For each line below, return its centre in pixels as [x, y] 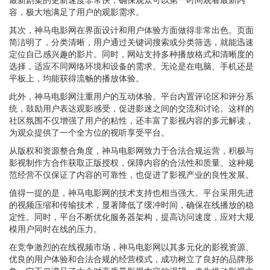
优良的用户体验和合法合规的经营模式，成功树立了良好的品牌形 [131, 259]
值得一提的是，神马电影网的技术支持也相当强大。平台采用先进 [131, 192]
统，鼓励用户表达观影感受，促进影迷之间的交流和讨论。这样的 [131, 108]
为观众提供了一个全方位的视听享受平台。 [89, 132]
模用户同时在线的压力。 [55, 228]
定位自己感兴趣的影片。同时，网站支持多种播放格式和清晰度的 [131, 54]
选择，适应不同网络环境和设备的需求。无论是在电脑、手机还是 [131, 66]
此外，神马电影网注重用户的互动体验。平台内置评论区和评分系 [131, 96]
